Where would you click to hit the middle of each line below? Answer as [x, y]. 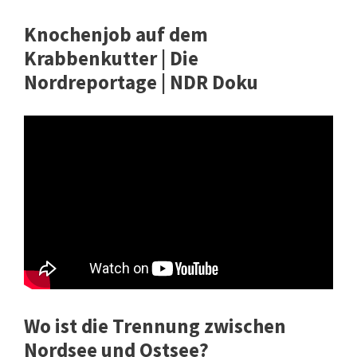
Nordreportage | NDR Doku [141, 82]
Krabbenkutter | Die [111, 59]
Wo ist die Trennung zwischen [155, 326]
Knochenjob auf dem [116, 35]
